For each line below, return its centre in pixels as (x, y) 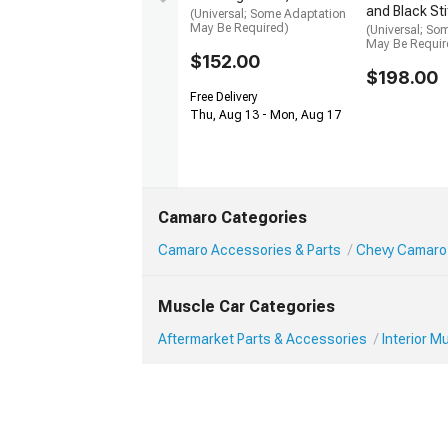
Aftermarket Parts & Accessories (262, 338)
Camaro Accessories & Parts (249, 249)
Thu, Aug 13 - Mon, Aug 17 (265, 115)
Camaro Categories (232, 217)
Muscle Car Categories (246, 306)
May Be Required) (239, 28)
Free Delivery (224, 97)
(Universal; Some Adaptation (268, 14)
